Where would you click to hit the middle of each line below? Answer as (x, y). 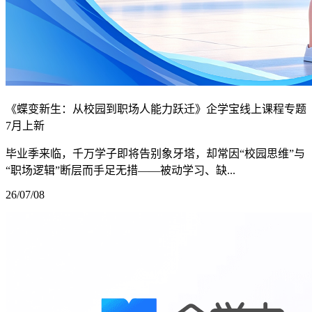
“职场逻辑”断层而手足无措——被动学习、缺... (120, 170)
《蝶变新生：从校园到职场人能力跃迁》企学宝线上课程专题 (156, 109)
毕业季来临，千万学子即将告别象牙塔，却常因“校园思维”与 (155, 153)
